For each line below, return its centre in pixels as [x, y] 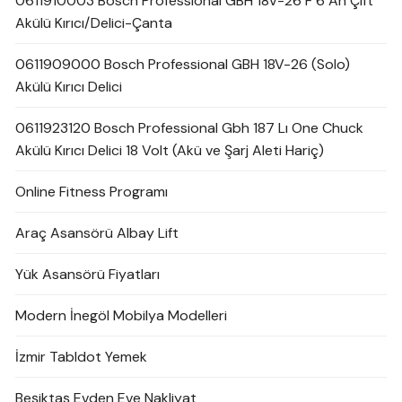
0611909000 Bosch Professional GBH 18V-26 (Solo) [183, 65]
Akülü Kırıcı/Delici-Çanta [94, 23]
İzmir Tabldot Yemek [82, 357]
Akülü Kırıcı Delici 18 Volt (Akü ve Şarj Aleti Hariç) [170, 151]
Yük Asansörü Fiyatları [88, 275]
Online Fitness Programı [92, 192]
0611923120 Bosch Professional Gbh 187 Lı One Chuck [190, 128]
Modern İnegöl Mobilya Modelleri [122, 316]
